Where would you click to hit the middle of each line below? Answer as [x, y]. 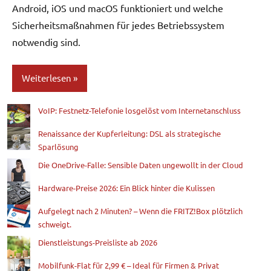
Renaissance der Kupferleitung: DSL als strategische [129, 133]
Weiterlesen [47, 78]
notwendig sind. [46, 41]
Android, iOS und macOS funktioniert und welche [118, 8]
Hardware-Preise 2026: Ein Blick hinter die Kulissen [126, 188]
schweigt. [55, 224]
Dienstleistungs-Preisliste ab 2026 [98, 242]
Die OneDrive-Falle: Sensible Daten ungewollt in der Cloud [141, 165]
